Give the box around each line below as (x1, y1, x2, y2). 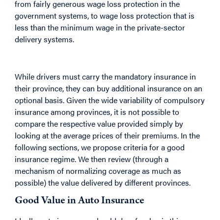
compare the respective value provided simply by (15, 118, 183, 130)
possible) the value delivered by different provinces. (15, 177, 191, 189)
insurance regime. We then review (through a (15, 153, 168, 165)
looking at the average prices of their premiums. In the (15, 130, 200, 141)
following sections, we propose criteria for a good (15, 141, 185, 153)
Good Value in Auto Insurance (15, 195, 144, 207)
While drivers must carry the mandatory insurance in (15, 71, 196, 82)
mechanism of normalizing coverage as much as (15, 165, 181, 177)
